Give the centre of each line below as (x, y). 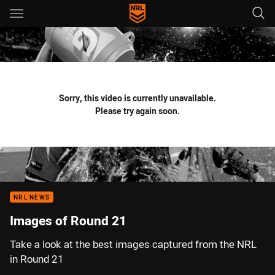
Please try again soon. (137, 111)
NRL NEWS (32, 197)
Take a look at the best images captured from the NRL (133, 244)
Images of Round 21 (68, 220)
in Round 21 (37, 259)
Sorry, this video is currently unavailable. (137, 98)
